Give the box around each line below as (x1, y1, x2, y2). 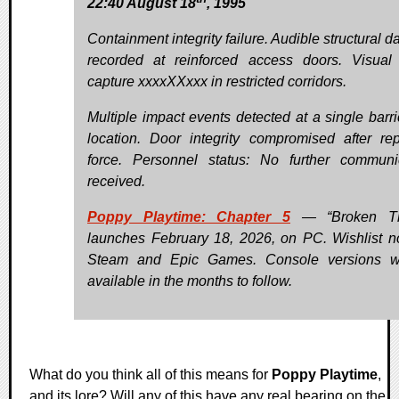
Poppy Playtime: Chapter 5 (87, 208, 290, 224)
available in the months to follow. (87, 273, 292, 289)
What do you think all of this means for (29, 366, 272, 382)
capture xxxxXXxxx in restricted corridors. (87, 73, 346, 89)
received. (87, 173, 145, 189)
